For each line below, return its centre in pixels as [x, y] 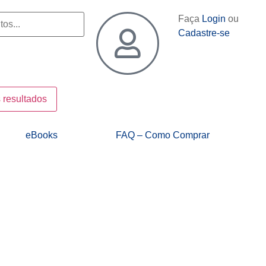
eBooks [41, 135]
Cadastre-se [204, 33]
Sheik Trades [90, 203]
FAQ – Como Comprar [163, 135]
